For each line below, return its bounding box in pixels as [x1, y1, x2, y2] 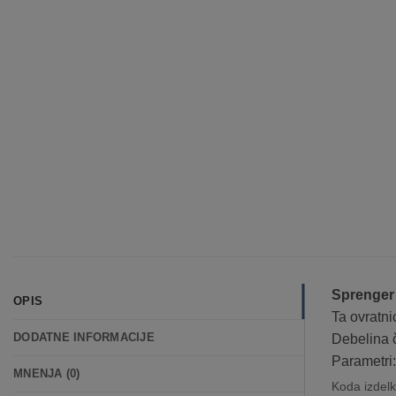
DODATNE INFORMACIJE [13, 330, 155, 344]
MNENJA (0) [13, 366, 80, 380]
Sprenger [331, 286, 394, 302]
